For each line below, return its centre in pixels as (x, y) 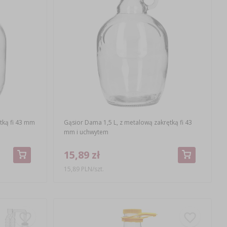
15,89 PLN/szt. (84, 169)
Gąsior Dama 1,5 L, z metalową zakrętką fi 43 (128, 123)
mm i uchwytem (86, 132)
